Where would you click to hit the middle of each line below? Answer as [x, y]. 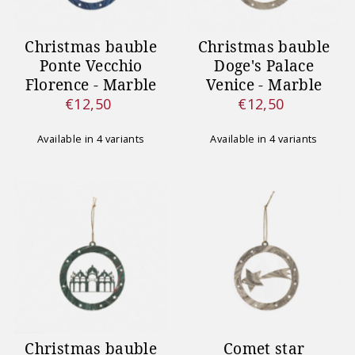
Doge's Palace [264, 66]
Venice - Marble [264, 85]
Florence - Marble [91, 85]
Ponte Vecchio [91, 66]
